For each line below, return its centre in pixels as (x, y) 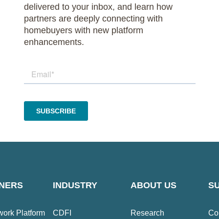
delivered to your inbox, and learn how (98, 7)
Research (147, 213)
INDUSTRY (75, 185)
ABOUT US (153, 185)
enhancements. (54, 42)
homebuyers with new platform (83, 30)
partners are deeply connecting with (93, 19)
